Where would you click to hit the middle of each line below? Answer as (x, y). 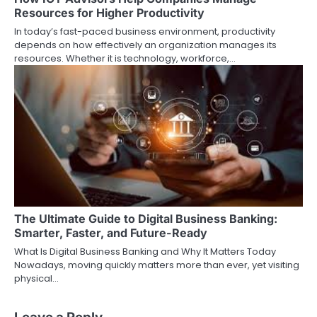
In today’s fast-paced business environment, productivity (145, 31)
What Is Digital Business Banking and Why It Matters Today (145, 251)
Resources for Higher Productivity (109, 12)
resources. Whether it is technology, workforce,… (125, 58)
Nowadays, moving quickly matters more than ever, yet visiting (157, 265)
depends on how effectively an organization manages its (145, 45)
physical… (36, 278)
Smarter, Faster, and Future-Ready (111, 232)
